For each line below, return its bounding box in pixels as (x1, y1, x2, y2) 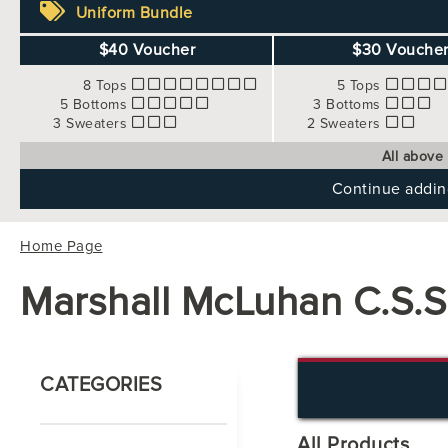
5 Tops (336, 77, 381, 95)
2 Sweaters (306, 115, 381, 133)
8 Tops (83, 77, 128, 95)
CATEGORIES (40, 373, 162, 398)
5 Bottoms (59, 96, 128, 114)
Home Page (20, 237, 103, 256)
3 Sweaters (53, 115, 128, 133)
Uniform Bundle (75, 3, 197, 24)
